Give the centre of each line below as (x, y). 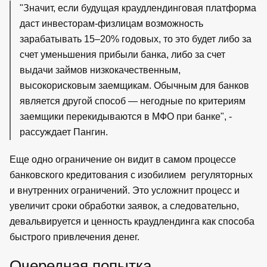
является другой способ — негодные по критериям (133, 101)
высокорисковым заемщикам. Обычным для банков (134, 85)
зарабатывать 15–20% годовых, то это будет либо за (136, 39)
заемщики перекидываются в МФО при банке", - (126, 116)
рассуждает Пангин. (64, 132)
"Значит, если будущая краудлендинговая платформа (138, 8)
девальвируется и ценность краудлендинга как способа (132, 221)
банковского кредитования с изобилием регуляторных (131, 175)
